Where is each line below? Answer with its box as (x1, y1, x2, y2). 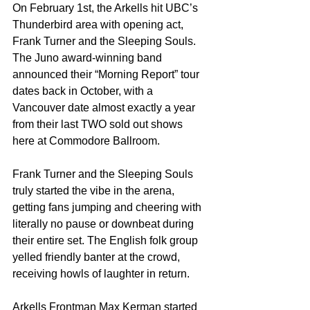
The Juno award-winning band (12, 52, 165, 64)
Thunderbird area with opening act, (12, 19, 186, 31)
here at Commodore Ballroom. (12, 135, 160, 147)
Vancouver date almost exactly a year (12, 102, 198, 114)
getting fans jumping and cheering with (12, 201, 204, 214)
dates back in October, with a (12, 85, 156, 98)
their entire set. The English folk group (12, 235, 201, 247)
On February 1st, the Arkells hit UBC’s (12, 2, 201, 15)
